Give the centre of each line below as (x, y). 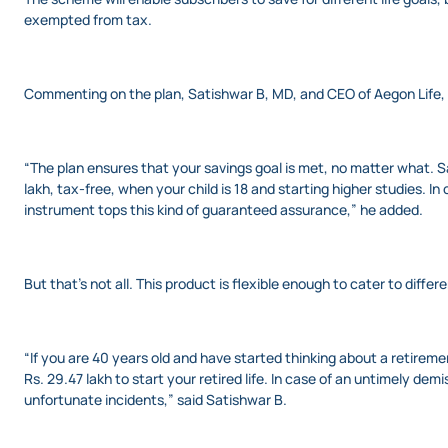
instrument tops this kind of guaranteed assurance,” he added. (223, 209)
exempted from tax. (88, 19)
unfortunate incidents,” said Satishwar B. (155, 399)
